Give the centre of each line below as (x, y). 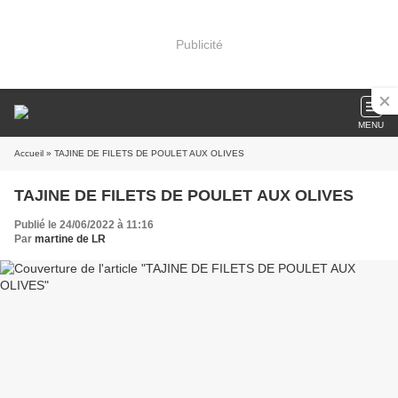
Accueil (29, 153)
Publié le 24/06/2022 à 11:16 (84, 225)
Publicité (199, 44)
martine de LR (70, 239)
